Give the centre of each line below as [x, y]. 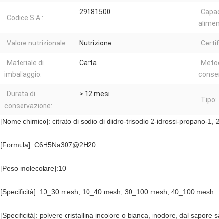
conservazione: [28, 106]
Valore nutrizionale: [37, 43]
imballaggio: [23, 75]
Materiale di [25, 63]
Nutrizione [95, 43]
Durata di [21, 94]
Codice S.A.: [25, 18]
